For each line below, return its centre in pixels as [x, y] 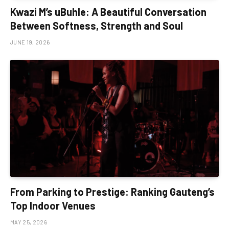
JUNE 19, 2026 [30, 42]
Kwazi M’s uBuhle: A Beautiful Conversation [108, 12]
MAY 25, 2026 [29, 222]
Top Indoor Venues [53, 206]
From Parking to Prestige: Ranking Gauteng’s [112, 192]
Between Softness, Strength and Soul [97, 25]
